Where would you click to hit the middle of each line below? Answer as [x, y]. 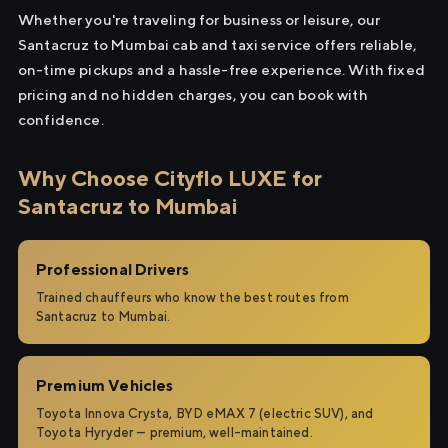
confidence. [61, 119]
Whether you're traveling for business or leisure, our [199, 19]
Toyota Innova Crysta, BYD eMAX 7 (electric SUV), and [205, 413]
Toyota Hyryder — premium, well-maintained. [174, 432]
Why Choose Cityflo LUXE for [170, 178]
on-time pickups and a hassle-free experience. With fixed [221, 69]
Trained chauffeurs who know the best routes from [192, 297]
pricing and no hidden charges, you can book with [193, 94]
